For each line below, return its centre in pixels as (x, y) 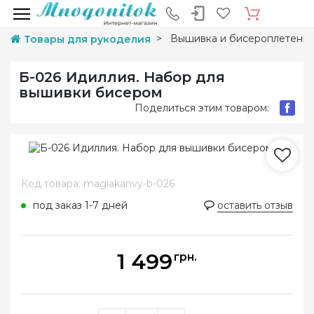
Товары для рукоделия (87, 39)
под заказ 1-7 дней (80, 205)
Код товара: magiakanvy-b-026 (98, 183)
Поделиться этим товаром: (202, 108)
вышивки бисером (91, 93)
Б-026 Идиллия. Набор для (122, 77)
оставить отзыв (255, 205)
